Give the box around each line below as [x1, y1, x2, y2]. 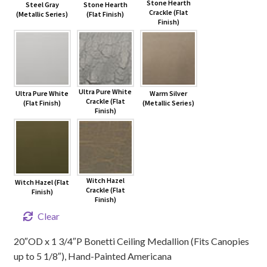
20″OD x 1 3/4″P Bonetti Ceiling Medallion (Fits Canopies [13, 235, 249, 247]
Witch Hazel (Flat [15, 178, 70, 187]
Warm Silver [150, 89, 188, 98]
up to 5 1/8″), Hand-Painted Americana [13, 250, 172, 262]
